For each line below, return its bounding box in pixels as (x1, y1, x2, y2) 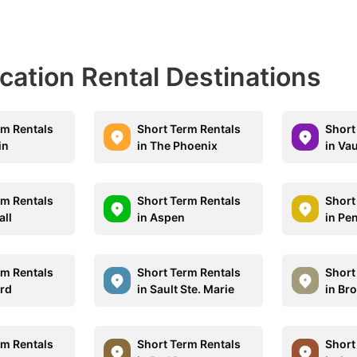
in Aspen (137, 210, 186, 224)
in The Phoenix (137, 139, 218, 152)
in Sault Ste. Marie (137, 282, 235, 296)
